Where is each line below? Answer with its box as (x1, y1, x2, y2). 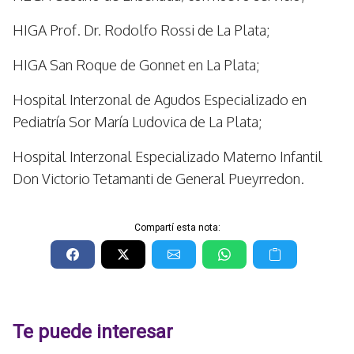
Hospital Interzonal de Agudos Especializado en (13, 91, 307, 108)
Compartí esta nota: (134, 222, 220, 233)
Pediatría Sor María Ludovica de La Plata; (13, 113, 265, 130)
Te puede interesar (13, 321, 173, 343)
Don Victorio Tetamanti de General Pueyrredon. (13, 170, 307, 187)
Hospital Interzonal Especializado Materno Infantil (13, 148, 322, 165)
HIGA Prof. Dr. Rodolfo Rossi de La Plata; (13, 21, 273, 39)
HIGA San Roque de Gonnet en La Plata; (13, 56, 263, 73)
